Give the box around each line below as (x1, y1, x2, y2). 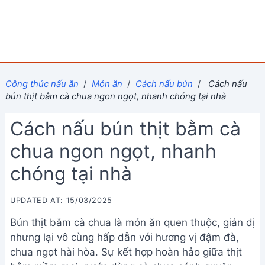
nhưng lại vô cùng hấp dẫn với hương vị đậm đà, (10, 231, 239, 243)
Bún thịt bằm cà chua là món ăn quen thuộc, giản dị (10, 216, 255, 228)
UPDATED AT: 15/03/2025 (10, 196, 113, 205)
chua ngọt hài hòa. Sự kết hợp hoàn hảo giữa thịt (10, 246, 242, 258)
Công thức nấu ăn (5, 78, 79, 89)
